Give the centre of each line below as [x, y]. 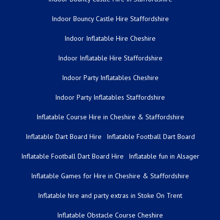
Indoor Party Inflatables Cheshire [110, 77]
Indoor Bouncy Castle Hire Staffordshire [110, 18]
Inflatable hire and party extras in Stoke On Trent [110, 195]
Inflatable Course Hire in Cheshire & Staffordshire [110, 117]
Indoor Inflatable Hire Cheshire [110, 38]
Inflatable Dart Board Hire [63, 136]
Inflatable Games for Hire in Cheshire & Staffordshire [110, 176]
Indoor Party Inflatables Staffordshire [110, 97]
